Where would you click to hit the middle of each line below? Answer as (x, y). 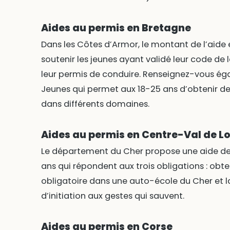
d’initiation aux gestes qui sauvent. (112, 196)
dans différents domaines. (95, 104)
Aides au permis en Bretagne (116, 28)
